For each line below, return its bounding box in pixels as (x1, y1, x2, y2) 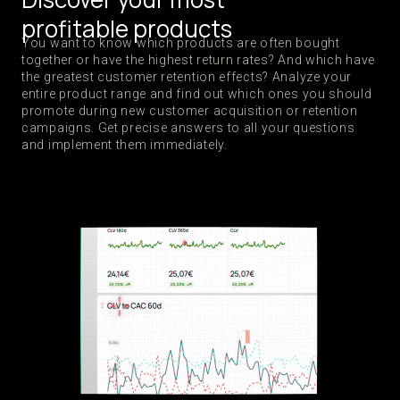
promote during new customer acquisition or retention (21, 104, 358, 118)
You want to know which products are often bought (21, 36, 340, 50)
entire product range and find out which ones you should (21, 87, 372, 101)
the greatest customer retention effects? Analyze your (21, 70, 353, 84)
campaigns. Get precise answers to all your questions (21, 121, 355, 135)
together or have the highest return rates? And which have (21, 53, 375, 67)
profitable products (21, 12, 232, 45)
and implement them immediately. (21, 137, 228, 152)
